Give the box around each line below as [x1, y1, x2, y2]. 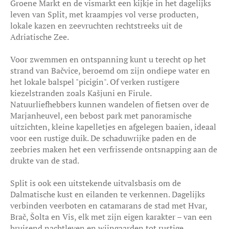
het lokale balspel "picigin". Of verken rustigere [10, 76, 179, 87]
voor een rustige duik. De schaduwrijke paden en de [10, 132, 196, 144]
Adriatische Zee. [10, 31, 69, 42]
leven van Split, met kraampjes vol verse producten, [10, 8, 198, 20]
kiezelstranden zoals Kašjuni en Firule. [10, 87, 151, 99]
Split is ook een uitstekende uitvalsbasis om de [10, 177, 181, 189]
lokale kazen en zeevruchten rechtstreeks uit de [10, 19, 182, 31]
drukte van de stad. [10, 154, 79, 166]
